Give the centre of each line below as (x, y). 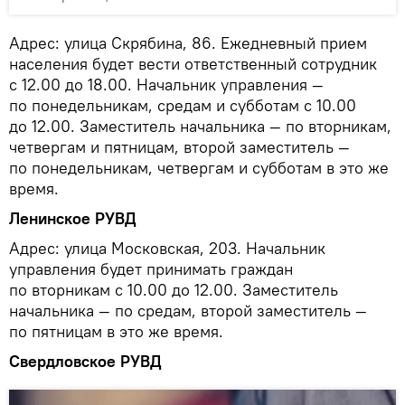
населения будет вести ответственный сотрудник (193, 63)
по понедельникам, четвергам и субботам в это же (199, 167)
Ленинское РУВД (72, 218)
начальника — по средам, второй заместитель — (188, 310)
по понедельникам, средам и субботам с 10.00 (183, 105)
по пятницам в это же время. (116, 331)
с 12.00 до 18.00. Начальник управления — (166, 84)
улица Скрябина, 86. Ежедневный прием (216, 42)
